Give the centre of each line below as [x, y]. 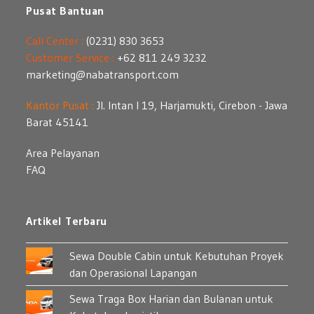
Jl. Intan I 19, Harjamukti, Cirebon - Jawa [192, 105]
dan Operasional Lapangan [134, 273]
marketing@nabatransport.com [103, 75]
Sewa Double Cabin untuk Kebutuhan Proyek [177, 256]
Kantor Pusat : [60, 105]
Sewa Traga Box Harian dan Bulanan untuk [172, 299]
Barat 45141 [57, 122]
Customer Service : [70, 58]
